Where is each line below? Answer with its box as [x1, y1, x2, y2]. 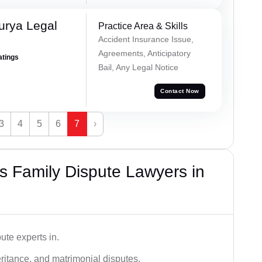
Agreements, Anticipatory [98, 48, 191, 58]
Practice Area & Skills [98, 20, 188, 31]
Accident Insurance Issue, [98, 34, 194, 44]
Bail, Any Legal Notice [98, 62, 178, 72]
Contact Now [160, 88, 199, 95]
